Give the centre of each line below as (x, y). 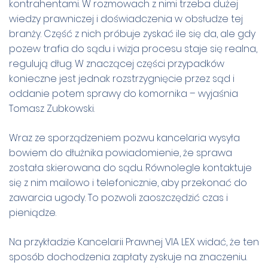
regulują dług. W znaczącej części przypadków (117, 63)
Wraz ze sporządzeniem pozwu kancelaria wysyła (124, 138)
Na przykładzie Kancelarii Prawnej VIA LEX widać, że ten (134, 242)
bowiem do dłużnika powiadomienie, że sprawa (121, 153)
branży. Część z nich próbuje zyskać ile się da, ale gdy (132, 33)
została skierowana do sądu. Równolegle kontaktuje (130, 167)
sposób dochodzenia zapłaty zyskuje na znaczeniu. (128, 257)
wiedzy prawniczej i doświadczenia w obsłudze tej (126, 19)
